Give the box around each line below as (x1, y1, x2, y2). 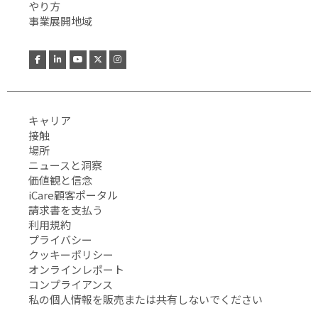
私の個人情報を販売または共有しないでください (28, 292, 263, 307)
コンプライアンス (28, 277, 113, 292)
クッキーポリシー (28, 247, 114, 263)
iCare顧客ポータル (28, 187, 118, 203)
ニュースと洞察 (28, 158, 102, 173)
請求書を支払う (28, 202, 103, 218)
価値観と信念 (28, 172, 92, 188)
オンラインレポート (28, 262, 124, 278)
